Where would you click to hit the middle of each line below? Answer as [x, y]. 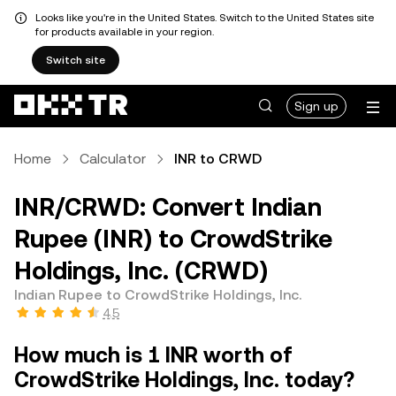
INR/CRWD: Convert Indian [168, 207]
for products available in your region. [125, 32]
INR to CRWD [218, 159]
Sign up [316, 106]
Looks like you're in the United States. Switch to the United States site [205, 18]
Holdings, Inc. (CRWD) [141, 270]
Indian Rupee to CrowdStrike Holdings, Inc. [158, 295]
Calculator [113, 159]
